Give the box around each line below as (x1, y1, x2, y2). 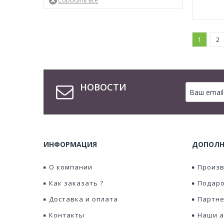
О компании (49, 162, 92, 171)
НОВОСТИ (80, 81, 126, 93)
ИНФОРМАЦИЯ (43, 139, 97, 149)
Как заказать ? (49, 178, 103, 187)
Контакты (49, 210, 84, 219)
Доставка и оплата (49, 194, 118, 203)
